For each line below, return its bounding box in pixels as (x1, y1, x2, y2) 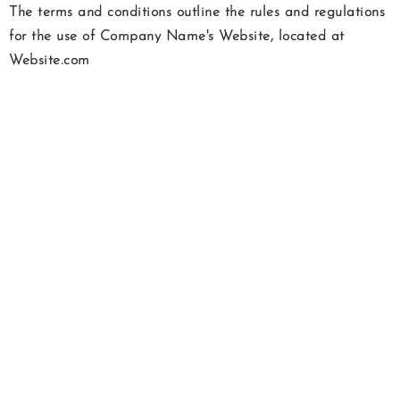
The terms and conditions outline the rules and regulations (9, 5, 385, 21)
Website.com (9, 54, 90, 69)
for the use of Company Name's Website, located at (9, 29, 345, 45)
